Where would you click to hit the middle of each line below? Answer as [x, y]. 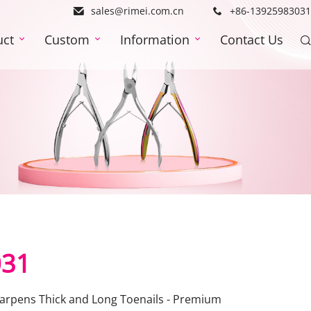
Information [155, 40]
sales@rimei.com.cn [137, 11]
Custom [67, 40]
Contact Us [252, 40]
